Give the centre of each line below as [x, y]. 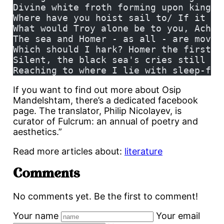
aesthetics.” [37, 132]
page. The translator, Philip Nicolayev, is [97, 111]
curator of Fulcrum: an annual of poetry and [105, 121]
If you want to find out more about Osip [97, 90]
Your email [178, 216]
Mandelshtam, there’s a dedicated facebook [105, 100]
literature [143, 151]
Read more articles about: [67, 151]
